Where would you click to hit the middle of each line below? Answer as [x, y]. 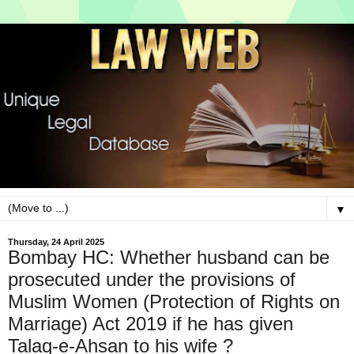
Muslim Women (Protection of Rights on [174, 302]
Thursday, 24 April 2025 [56, 242]
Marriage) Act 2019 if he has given [151, 324]
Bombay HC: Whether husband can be [169, 258]
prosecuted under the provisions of [152, 280]
